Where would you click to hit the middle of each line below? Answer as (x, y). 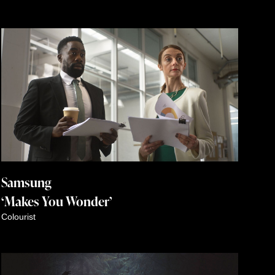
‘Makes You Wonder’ (57, 201)
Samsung (26, 182)
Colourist (18, 216)
